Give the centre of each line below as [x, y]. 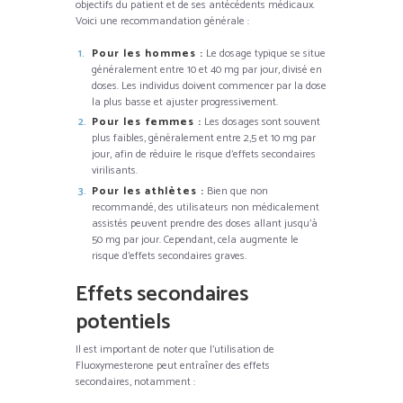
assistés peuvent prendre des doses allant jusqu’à [205, 223]
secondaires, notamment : [135, 381]
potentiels [123, 322]
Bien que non [236, 191]
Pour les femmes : [147, 122]
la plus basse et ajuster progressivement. [185, 102]
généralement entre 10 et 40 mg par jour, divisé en [207, 69]
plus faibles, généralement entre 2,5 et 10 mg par [204, 138]
